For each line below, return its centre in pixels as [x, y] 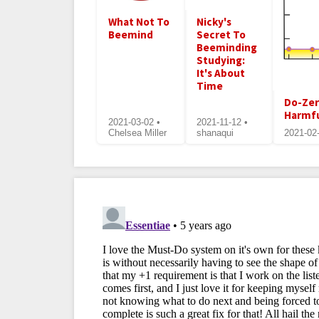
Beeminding [226, 47]
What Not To [139, 21]
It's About [220, 73]
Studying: [220, 60]
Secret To [221, 34]
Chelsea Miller [137, 133]
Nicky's [214, 21]
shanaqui [215, 133]
